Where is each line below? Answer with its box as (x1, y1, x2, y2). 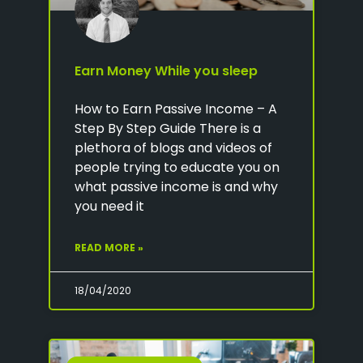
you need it (75, 196, 144, 216)
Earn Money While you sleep (75, 61, 258, 80)
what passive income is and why (75, 177, 278, 196)
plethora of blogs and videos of (75, 138, 272, 157)
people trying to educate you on (75, 157, 280, 177)
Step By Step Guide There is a (75, 118, 261, 138)
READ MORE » (75, 240, 143, 254)
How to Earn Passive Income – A (75, 99, 277, 118)
